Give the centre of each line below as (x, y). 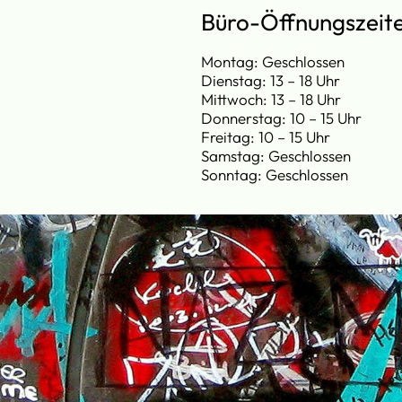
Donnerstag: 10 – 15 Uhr (281, 118)
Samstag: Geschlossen (276, 155)
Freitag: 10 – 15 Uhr (266, 136)
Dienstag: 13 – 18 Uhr (271, 80)
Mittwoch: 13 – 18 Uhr (271, 99)
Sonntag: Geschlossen (275, 174)
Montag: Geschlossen (273, 61)
